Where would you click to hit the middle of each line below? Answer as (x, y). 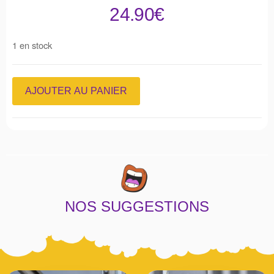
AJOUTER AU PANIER (76, 91)
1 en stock (32, 45)
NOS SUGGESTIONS (137, 206)
